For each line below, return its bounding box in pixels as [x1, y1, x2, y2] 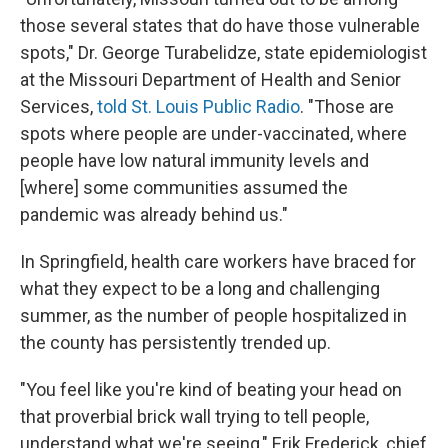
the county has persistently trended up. [20, 332, 331, 353]
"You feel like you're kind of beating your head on [20, 379, 402, 400]
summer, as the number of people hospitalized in [20, 305, 407, 326]
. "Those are [300, 96, 394, 117]
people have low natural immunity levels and [20, 150, 369, 171]
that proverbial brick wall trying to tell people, [20, 406, 369, 427]
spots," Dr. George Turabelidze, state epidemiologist [20, 42, 427, 63]
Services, [20, 96, 93, 117]
